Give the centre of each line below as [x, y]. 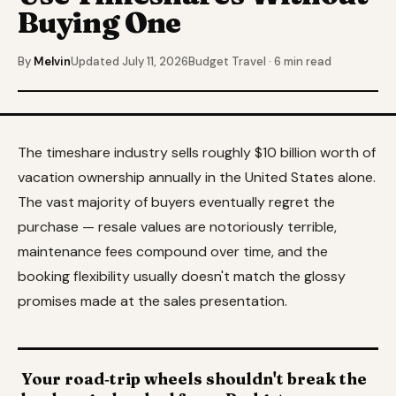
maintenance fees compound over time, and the [173, 251]
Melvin [52, 61]
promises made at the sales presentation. [152, 301]
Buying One [99, 22]
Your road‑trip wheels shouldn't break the [194, 379]
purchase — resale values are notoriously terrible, [177, 226]
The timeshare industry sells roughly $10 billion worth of [197, 152]
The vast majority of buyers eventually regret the [176, 202]
